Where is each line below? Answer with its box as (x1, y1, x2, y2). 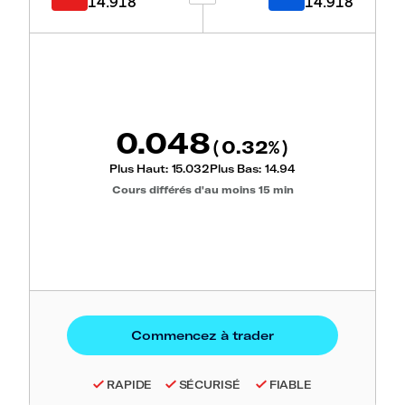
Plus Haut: (108, 161, 172, 175)
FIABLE (268, 377, 312, 391)
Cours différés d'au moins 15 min (111, 183, 294, 196)
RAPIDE (107, 377, 153, 391)
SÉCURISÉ (178, 377, 240, 391)
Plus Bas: (209, 161, 265, 175)
